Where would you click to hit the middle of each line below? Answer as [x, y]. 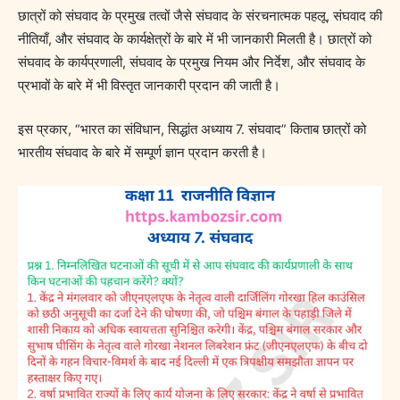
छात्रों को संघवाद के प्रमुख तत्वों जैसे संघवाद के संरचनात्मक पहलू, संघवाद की [200, 16]
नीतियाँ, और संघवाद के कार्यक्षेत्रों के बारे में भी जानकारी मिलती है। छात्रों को [195, 39]
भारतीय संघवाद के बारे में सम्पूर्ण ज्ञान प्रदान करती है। [142, 153]
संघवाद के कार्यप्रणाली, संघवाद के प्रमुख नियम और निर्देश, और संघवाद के [192, 62]
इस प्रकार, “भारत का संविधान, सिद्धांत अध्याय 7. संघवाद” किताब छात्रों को [192, 130]
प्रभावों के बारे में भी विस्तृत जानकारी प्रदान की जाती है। [149, 86]
